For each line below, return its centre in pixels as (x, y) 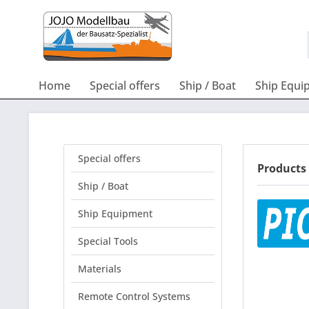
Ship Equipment (115, 213)
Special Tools (108, 241)
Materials (100, 269)
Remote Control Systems (134, 296)
